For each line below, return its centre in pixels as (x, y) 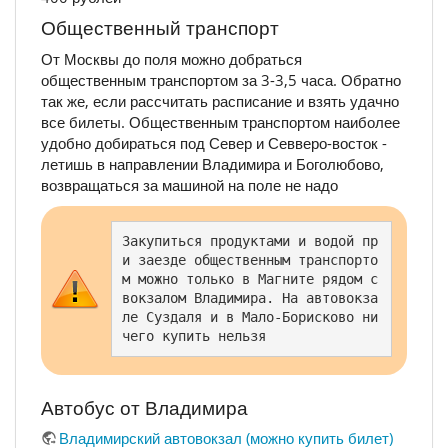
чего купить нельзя (198, 336)
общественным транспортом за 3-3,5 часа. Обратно (221, 79)
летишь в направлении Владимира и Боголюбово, (212, 163)
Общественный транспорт (160, 28)
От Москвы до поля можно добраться (171, 58)
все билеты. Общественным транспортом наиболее (220, 121)
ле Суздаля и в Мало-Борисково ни (250, 317)
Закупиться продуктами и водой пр (250, 241)
